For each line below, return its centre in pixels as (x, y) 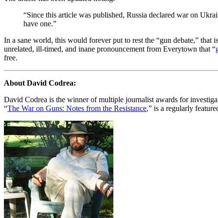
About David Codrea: (40, 83)
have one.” (40, 23)
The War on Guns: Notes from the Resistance (77, 108)
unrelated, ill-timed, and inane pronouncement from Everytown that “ (110, 49)
